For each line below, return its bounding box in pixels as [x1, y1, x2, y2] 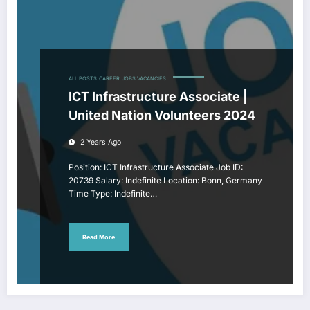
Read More [82, 232, 115, 241]
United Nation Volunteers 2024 [69, 108, 255, 122]
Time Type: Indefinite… [69, 188, 157, 199]
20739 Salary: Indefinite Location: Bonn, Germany [69, 175, 262, 185]
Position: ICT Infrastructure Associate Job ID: [69, 162, 243, 172]
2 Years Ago [80, 138, 121, 147]
